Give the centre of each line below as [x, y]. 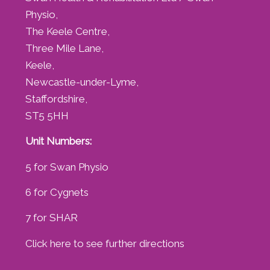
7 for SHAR [51, 218]
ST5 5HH [47, 115]
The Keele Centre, [67, 31]
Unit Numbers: [58, 141]
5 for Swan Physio [67, 167]
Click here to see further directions [105, 243]
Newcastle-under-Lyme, [82, 82]
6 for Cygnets [57, 193]
